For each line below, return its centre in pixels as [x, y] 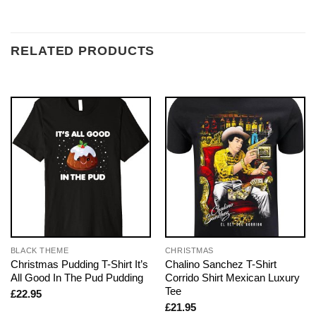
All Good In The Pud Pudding [77, 277]
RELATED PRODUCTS [83, 51]
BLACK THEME [39, 250]
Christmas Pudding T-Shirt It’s [79, 264]
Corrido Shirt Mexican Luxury [232, 277]
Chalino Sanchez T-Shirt [220, 264]
